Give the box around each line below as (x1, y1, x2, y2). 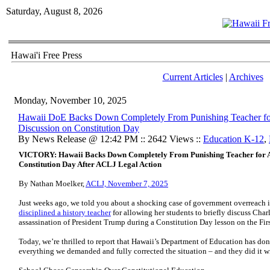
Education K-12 (203, 134, 264, 144)
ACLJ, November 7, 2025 (86, 179, 168, 188)
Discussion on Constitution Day (18, 123, 139, 133)
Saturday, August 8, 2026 (6, 6, 102, 16)
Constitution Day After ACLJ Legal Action (19, 160, 162, 169)
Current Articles (162, 72, 223, 82)
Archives (228, 72, 263, 82)
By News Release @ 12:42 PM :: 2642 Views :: (18, 134, 203, 144)
